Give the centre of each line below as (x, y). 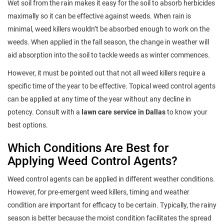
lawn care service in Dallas (123, 112)
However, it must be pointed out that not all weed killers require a (106, 73)
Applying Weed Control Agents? (92, 161)
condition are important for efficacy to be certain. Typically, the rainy (112, 205)
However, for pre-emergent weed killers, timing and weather (98, 192)
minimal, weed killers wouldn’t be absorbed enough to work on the (108, 29)
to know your (186, 112)
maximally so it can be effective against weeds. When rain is (99, 16)
